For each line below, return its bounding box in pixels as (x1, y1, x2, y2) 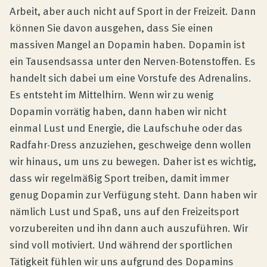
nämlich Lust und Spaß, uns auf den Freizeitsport (10, 203, 239, 219)
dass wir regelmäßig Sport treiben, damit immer (10, 169, 229, 185)
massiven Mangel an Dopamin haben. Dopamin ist (10, 36, 245, 52)
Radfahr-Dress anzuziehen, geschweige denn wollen (10, 136, 251, 152)
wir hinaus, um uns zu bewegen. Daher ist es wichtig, (10, 153, 256, 169)
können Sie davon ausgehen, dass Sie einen (10, 19, 213, 35)
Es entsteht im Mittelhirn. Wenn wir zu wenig (10, 86, 213, 102)
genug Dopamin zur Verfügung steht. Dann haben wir (10, 186, 257, 202)
